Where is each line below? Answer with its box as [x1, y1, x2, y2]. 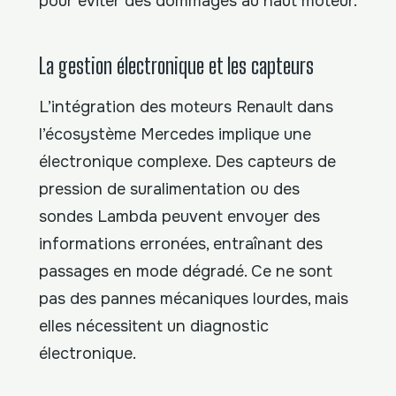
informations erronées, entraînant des [39, 234, 323, 255]
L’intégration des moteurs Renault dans [39, 97, 333, 118]
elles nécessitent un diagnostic [39, 316, 269, 337]
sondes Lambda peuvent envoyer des [39, 207, 320, 227]
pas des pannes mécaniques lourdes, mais [39, 289, 348, 309]
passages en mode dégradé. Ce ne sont [39, 262, 332, 282]
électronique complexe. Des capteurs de [39, 152, 336, 172]
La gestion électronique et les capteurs [39, 52, 314, 80]
